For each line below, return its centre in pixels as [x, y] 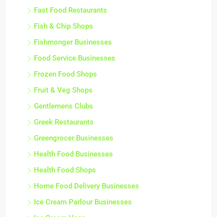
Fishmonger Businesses [73, 42]
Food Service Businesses [75, 58]
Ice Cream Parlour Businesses [83, 202]
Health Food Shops [65, 170]
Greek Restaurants [64, 122]
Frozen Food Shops [65, 74]
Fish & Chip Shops [63, 26]
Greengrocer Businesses [74, 138]
